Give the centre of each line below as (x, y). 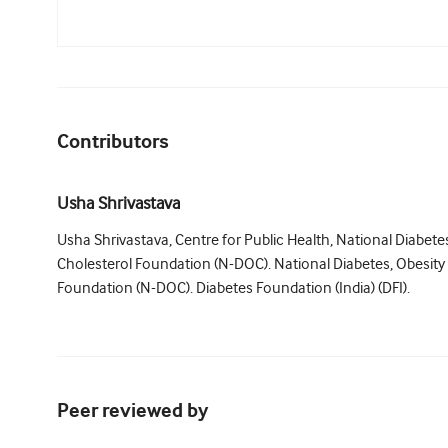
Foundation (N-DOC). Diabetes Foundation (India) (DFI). (233, 288)
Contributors (113, 143)
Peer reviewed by (132, 412)
